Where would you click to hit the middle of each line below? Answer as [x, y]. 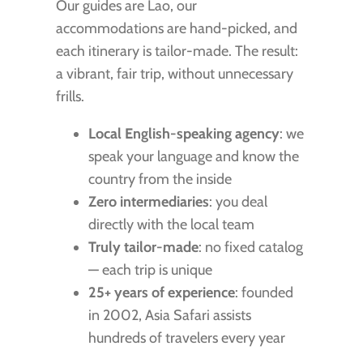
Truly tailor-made [143, 247]
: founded [264, 292]
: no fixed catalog [250, 247]
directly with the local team [171, 224]
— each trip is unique [150, 269]
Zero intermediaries [148, 201]
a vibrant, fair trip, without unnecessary [174, 73]
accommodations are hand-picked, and [176, 28]
